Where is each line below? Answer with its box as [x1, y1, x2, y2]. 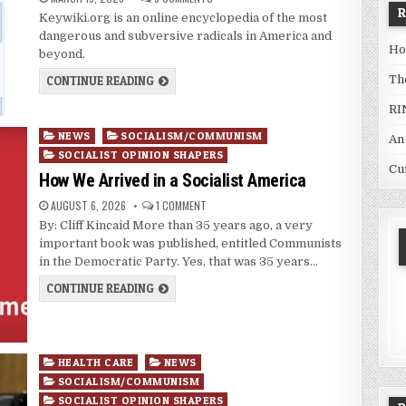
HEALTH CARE [57, 355, 134, 370]
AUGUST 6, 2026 [48, 198, 127, 214]
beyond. [39, 47, 86, 62]
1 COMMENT [156, 198, 208, 214]
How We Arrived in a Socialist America [39, 169, 306, 192]
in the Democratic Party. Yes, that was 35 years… [39, 255, 319, 269]
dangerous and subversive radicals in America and [39, 29, 333, 43]
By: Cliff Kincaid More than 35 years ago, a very [39, 218, 314, 233]
